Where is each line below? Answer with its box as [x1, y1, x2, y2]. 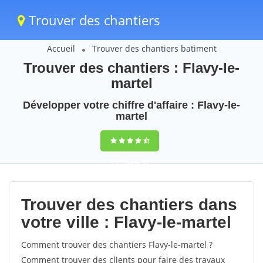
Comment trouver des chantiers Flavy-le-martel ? [21, 239, 213, 250]
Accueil [46, 43, 75, 54]
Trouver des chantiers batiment [92, 43, 217, 54]
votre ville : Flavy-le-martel [21, 213, 231, 231]
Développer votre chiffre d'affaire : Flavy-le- [23, 99, 240, 111]
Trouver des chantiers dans [21, 195, 237, 214]
